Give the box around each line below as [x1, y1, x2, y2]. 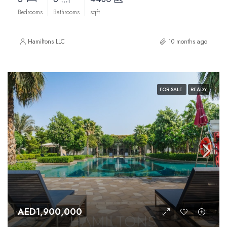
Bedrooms [18, 8, 43, 17]
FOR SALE [160, 86, 184, 93]
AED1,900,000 [18, 205, 82, 218]
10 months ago [168, 37, 207, 46]
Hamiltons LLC [28, 37, 65, 46]
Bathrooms [53, 8, 80, 17]
